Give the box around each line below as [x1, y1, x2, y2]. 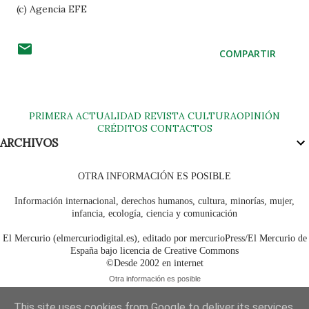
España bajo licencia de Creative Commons [70, 246, 239, 256]
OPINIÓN [237, 110, 280, 122]
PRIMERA [29, 110, 73, 122]
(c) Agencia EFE [17, 3, 87, 15]
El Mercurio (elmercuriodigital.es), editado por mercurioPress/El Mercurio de [2, 233, 307, 243]
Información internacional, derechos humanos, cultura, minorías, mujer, [14, 196, 295, 206]
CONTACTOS [147, 122, 212, 134]
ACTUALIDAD [76, 110, 141, 122]
